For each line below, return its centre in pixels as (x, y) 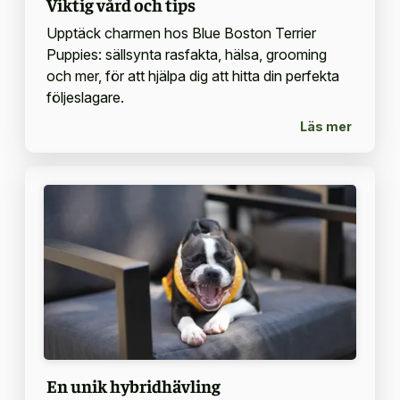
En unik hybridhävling (133, 386)
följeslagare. (85, 97)
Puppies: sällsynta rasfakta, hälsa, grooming (186, 54)
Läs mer (326, 127)
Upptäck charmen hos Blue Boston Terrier (181, 33)
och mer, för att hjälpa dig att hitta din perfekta (192, 75)
